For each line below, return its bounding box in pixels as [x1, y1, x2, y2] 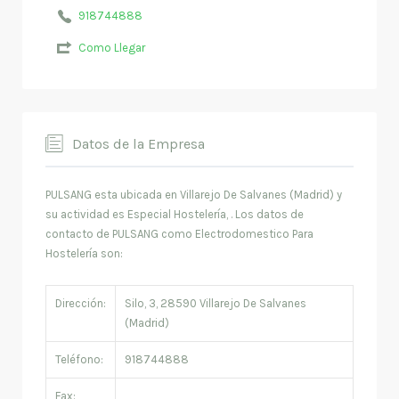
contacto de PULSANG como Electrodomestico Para [45, 227, 313, 241]
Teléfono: [55, 353, 103, 367]
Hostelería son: [45, 247, 123, 261]
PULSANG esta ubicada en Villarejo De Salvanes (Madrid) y [45, 188, 342, 202]
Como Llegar [77, 40, 145, 54]
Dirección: [55, 297, 106, 311]
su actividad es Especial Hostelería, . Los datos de [45, 208, 304, 222]
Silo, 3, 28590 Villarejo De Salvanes [125, 297, 306, 311]
